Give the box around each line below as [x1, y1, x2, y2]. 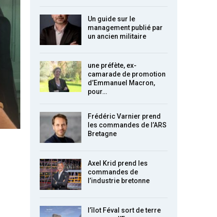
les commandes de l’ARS [88, 121, 167, 129]
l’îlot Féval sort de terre [88, 206, 161, 214]
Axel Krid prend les [88, 159, 148, 167]
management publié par [88, 23, 163, 31]
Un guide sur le [88, 15, 135, 23]
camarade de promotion [88, 70, 166, 78]
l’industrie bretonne [88, 176, 150, 185]
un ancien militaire [88, 32, 146, 40]
